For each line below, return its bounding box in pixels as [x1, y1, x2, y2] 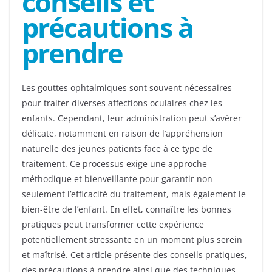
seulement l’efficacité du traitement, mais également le [22, 188, 246, 200]
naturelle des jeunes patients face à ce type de [22, 142, 212, 154]
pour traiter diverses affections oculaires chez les [22, 97, 222, 109]
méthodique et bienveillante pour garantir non [22, 172, 212, 185]
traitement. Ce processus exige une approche [22, 157, 207, 169]
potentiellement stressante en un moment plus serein [22, 233, 242, 245]
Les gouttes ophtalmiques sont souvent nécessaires [22, 81, 232, 93]
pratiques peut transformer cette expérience [22, 218, 204, 230]
